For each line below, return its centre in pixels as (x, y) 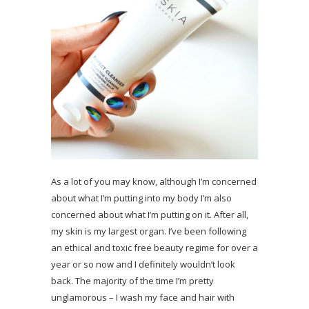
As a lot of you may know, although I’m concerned (154, 181)
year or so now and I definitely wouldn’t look (143, 264)
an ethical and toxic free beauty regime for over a (154, 247)
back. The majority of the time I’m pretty (132, 280)
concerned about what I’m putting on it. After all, (150, 214)
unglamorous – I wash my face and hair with (143, 297)
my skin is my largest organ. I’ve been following (149, 231)
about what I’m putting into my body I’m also (141, 198)
